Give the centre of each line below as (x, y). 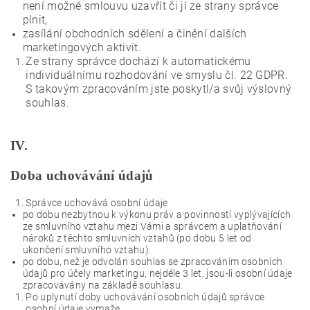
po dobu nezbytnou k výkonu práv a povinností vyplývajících (157, 215)
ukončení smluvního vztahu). (87, 250)
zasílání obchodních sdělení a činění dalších (135, 34)
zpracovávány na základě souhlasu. (103, 285)
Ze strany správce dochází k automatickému (138, 61)
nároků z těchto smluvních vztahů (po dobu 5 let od (137, 238)
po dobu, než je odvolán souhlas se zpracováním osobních (153, 262)
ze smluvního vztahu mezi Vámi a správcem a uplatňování (152, 226)
